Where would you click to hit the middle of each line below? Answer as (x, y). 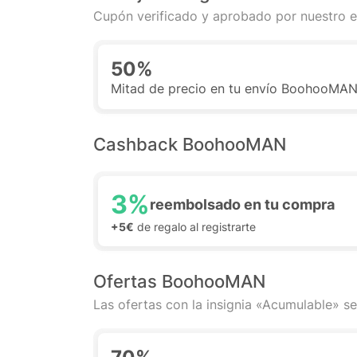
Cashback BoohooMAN (190, 144)
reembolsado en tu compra (242, 204)
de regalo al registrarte (195, 227)
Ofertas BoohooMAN (179, 281)
